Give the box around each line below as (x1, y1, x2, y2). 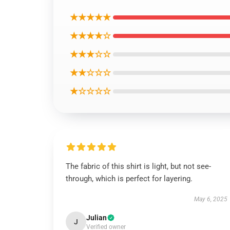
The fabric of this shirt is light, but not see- (66, 162, 211, 171)
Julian (86, 214, 107, 222)
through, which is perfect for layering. (66, 174, 193, 183)
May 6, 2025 (194, 196, 227, 203)
